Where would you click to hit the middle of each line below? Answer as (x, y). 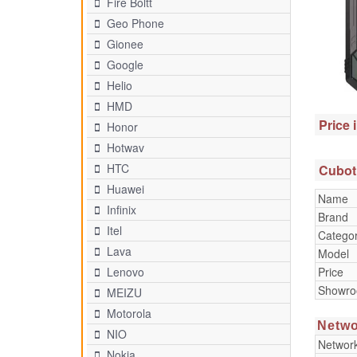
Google (124, 65)
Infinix (120, 210)
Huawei (124, 189)
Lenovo (124, 272)
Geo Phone (134, 23)
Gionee (124, 44)
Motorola (127, 313)
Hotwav (124, 147)
